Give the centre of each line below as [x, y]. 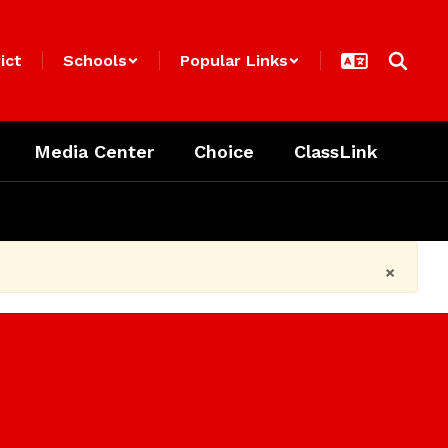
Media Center [94, 151]
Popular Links [234, 60]
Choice [224, 151]
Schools [95, 60]
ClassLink [336, 151]
